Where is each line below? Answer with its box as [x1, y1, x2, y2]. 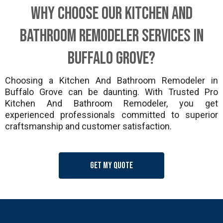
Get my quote [90, 160, 133, 171]
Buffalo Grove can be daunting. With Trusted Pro [5, 87, 218, 97]
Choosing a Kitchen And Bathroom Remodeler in [5, 75, 218, 86]
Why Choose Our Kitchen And [30, 3, 193, 24]
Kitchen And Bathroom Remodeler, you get [5, 98, 218, 109]
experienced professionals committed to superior [5, 110, 218, 120]
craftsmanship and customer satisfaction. [5, 121, 172, 131]
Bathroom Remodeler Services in [19, 25, 204, 47]
